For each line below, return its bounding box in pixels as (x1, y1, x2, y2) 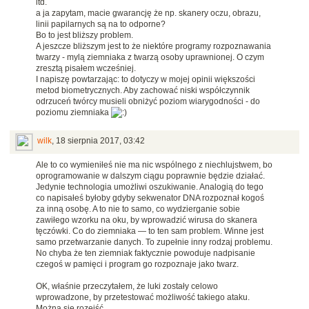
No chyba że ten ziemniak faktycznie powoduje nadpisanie (36, 248, 255, 259)
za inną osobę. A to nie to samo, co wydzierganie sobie (36, 204, 240, 215)
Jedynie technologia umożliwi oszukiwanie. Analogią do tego (36, 182, 263, 192)
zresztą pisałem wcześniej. (36, 63, 136, 74)
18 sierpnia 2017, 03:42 (56, 136, 145, 146)
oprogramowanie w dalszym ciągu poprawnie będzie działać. (36, 171, 265, 181)
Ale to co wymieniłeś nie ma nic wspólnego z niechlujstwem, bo (36, 160, 272, 170)
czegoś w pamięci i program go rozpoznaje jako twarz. (36, 259, 239, 270)
